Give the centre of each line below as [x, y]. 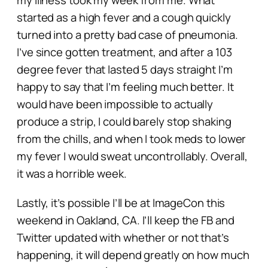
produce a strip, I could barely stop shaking [124, 121]
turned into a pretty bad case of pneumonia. [127, 34]
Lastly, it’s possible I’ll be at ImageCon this [121, 202]
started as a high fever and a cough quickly [124, 17]
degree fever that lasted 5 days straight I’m [125, 69]
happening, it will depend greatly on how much [133, 255]
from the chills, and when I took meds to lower [132, 138]
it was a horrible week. [72, 173]
